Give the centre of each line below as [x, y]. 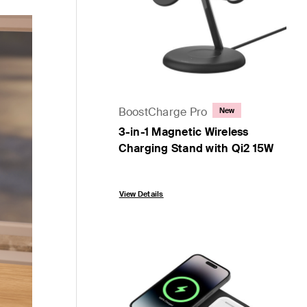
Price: [133, 174]
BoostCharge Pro [163, 112]
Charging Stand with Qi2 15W [196, 149]
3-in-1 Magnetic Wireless [183, 132]
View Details [141, 194]
